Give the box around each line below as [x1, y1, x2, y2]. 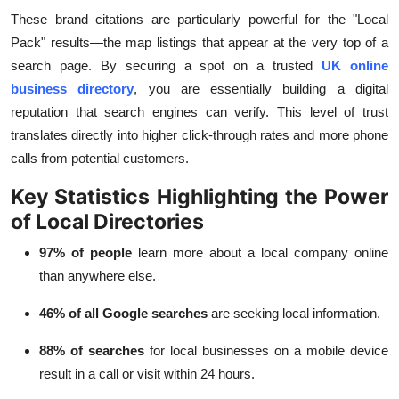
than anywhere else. [39, 268, 156, 284]
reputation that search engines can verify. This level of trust [11, 104, 388, 120]
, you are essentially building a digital [134, 81, 389, 97]
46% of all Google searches [39, 305, 208, 322]
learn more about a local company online [138, 245, 388, 261]
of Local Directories [11, 208, 204, 235]
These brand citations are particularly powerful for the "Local [11, 12, 388, 28]
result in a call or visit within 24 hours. [39, 366, 255, 382]
